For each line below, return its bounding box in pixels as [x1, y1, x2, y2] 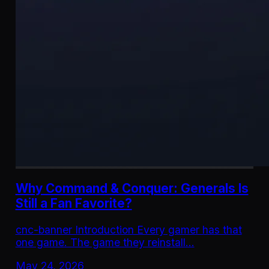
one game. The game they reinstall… [15, 235, 195, 249]
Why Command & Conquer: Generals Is [15, 181, 249, 196]
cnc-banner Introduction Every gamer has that [15, 223, 242, 236]
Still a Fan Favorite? [15, 196, 132, 211]
